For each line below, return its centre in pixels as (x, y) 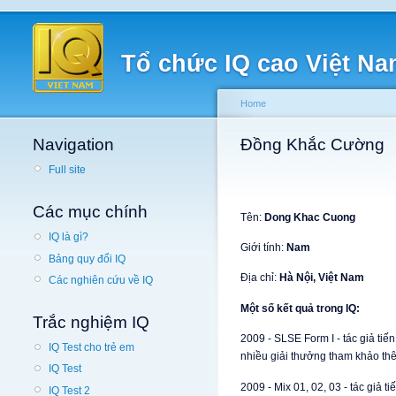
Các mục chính (90, 212)
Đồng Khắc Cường (312, 145)
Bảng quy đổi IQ (87, 259)
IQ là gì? (69, 237)
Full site (67, 170)
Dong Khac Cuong (310, 217)
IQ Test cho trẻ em (91, 348)
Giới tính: (263, 247)
